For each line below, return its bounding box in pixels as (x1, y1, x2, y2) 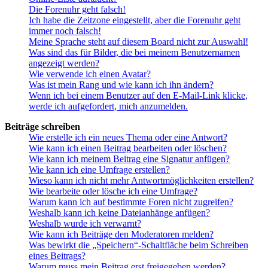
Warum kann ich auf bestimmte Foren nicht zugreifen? (29, 197, 233, 208)
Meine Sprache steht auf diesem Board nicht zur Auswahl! (29, 36, 248, 47)
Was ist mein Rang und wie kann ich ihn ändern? (29, 80, 214, 90)
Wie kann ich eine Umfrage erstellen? (29, 165, 170, 175)
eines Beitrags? (29, 251, 86, 261)
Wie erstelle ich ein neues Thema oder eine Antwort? (29, 132, 227, 143)
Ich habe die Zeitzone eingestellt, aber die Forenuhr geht (29, 15, 240, 26)
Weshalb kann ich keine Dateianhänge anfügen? (29, 208, 210, 218)
